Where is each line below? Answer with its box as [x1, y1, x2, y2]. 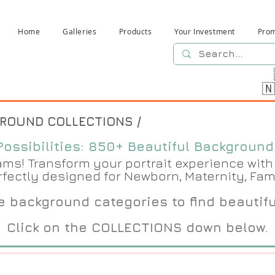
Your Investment [174, 26, 236, 36]
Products [118, 26, 152, 36]
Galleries [63, 26, 97, 36]
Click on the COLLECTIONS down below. [7, 220, 268, 235]
